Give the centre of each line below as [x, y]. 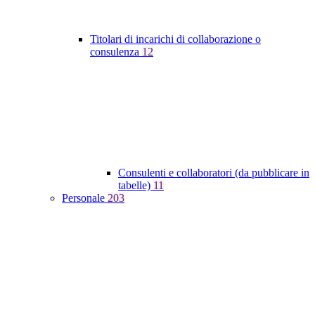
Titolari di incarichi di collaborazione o [175, 39]
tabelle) [136, 186]
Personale [85, 198]
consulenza [116, 52]
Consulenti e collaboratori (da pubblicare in [214, 173]
